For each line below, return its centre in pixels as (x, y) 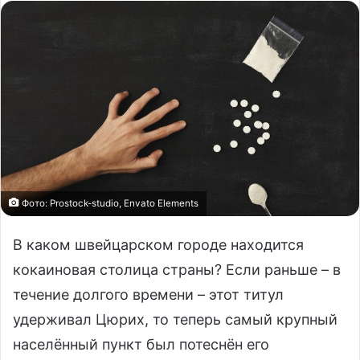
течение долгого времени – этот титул (148, 295)
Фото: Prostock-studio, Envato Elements (109, 204)
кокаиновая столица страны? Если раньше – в (177, 270)
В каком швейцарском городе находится (158, 245)
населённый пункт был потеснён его (141, 345)
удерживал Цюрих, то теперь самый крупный (175, 320)
